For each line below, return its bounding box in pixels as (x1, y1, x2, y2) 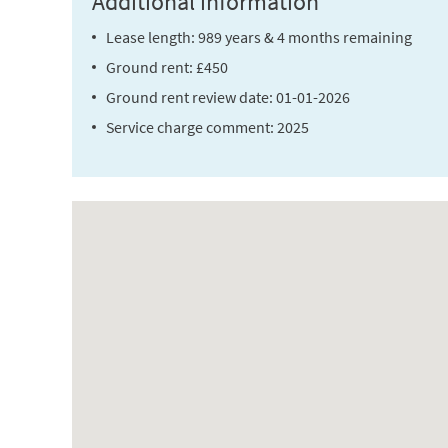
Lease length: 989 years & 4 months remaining (106, 27, 412, 48)
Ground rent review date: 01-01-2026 (106, 87, 350, 108)
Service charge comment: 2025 (106, 117, 309, 138)
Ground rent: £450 (106, 57, 228, 78)
